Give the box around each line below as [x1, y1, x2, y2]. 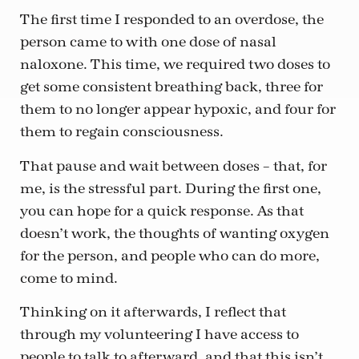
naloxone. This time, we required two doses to [20, 56, 330, 74]
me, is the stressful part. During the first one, [20, 179, 321, 197]
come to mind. [20, 269, 118, 287]
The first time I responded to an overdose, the [20, 11, 324, 29]
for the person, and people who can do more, [20, 247, 320, 264]
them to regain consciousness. [20, 123, 224, 141]
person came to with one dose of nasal [20, 34, 276, 51]
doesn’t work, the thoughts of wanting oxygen [20, 224, 329, 242]
